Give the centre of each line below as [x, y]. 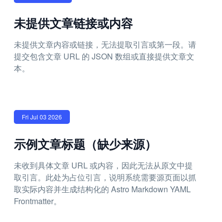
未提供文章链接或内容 [73, 23]
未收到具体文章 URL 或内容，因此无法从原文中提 [103, 165]
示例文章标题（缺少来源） [85, 144]
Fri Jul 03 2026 [42, 117]
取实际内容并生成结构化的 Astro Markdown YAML [102, 189]
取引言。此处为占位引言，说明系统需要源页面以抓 [105, 177]
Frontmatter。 [38, 201]
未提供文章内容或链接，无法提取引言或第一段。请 [105, 44]
